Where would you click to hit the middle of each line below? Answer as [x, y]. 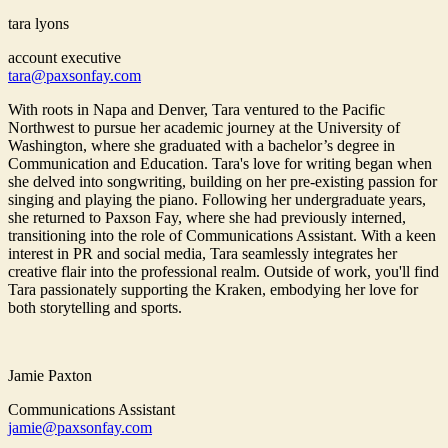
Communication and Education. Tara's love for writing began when [220, 164]
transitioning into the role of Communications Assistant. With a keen [222, 236]
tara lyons [38, 24]
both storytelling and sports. [95, 308]
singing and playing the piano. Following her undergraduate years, [217, 200]
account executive [64, 58]
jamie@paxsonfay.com [80, 428]
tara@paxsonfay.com [74, 76]
